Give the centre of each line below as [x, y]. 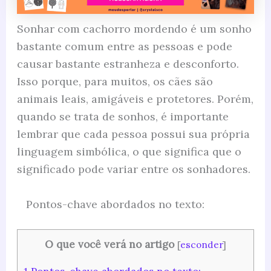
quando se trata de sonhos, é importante [122, 116]
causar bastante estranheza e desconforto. [128, 64]
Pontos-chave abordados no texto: [115, 204]
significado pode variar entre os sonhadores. [133, 169]
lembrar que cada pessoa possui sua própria [133, 134]
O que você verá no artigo [109, 244]
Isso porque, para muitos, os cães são [115, 81]
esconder [201, 244]
